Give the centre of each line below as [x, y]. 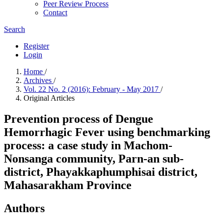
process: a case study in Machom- [88, 145]
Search [14, 29]
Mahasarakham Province [68, 185]
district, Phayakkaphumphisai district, [101, 172]
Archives [39, 80]
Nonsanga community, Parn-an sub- [94, 158]
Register [36, 46]
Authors [24, 208]
